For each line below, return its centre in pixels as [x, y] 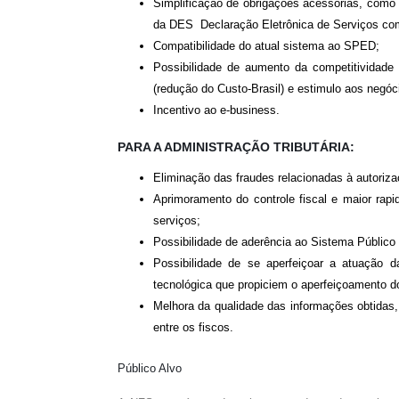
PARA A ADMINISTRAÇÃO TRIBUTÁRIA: [236, 147]
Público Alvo [150, 368]
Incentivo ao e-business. [216, 110]
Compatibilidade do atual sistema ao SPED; [266, 46]
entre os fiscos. [193, 327]
